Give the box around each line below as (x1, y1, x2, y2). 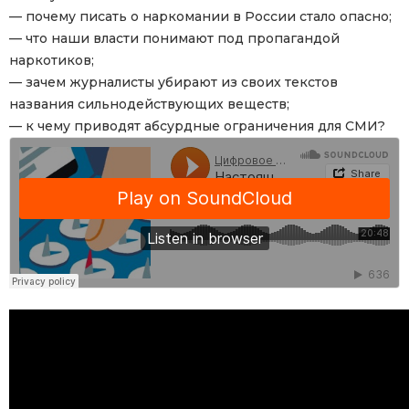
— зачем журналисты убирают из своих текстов (9, 74, 338, 91)
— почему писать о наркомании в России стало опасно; (9, 8, 392, 26)
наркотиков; (9, 52, 94, 69)
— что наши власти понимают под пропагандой (9, 30, 340, 47)
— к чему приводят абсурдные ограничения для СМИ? (9, 118, 385, 135)
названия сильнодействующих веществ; (9, 96, 289, 113)
